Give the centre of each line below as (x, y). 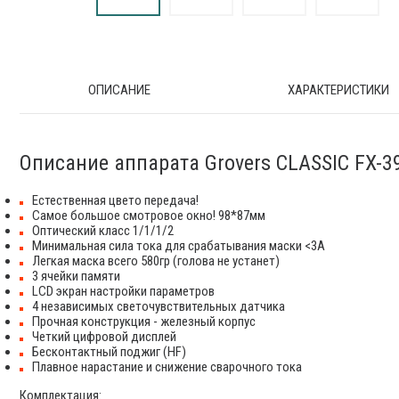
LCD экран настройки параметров (123, 291)
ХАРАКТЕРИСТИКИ (338, 90)
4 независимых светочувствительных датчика (159, 306)
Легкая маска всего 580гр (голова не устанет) (156, 261)
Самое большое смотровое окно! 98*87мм (149, 215)
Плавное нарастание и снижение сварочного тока (167, 366)
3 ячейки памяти (76, 276)
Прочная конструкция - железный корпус (144, 321)
